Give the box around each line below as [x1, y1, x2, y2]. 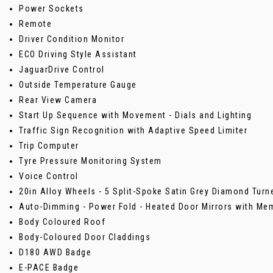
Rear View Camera [19, 94, 97, 105]
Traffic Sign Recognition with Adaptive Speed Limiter [19, 125, 247, 135]
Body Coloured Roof [19, 216, 105, 227]
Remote [19, 18, 52, 29]
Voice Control [19, 171, 79, 181]
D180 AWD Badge [19, 247, 91, 257]
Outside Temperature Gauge [19, 79, 137, 90]
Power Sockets [19, 3, 84, 13]
